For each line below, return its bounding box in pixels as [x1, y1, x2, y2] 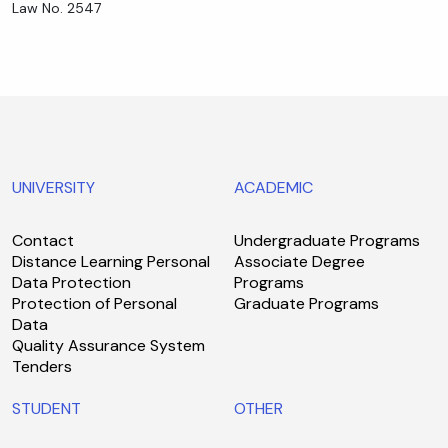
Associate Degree [234, 251, 365, 273]
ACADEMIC [234, 177, 313, 199]
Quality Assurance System [12, 335, 205, 357]
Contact [12, 230, 74, 252]
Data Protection [12, 272, 131, 294]
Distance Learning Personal [12, 251, 210, 273]
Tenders [12, 356, 72, 378]
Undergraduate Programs [234, 230, 420, 252]
